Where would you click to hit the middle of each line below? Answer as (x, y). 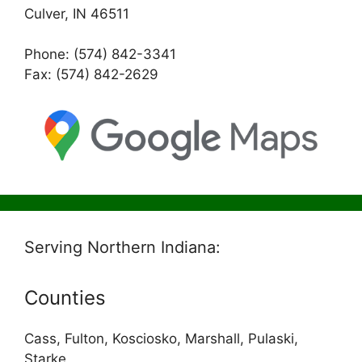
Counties (65, 297)
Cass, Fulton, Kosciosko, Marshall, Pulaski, (161, 338)
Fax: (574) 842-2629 (91, 75)
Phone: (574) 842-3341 (100, 55)
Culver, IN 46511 (77, 13)
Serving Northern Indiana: (122, 247)
